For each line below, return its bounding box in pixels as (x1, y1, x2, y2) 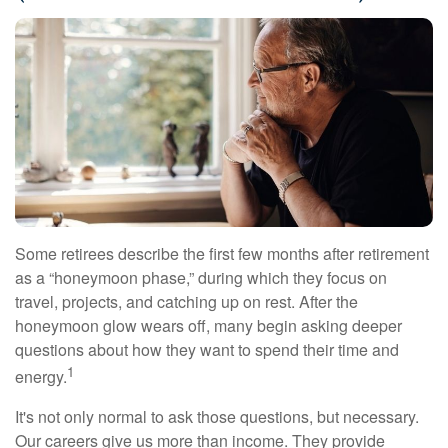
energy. (15, 365, 67, 389)
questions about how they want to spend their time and (15, 338, 399, 362)
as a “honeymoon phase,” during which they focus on (15, 266, 387, 290)
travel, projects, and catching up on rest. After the (15, 290, 358, 314)
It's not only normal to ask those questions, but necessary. (15, 404, 419, 428)
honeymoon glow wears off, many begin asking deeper (15, 314, 402, 338)
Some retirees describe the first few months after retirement (15, 242, 429, 266)
